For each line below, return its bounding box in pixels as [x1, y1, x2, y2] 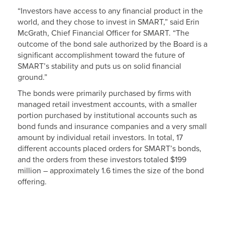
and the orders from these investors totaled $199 [18, 155, 186, 165]
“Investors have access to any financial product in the [18, 6, 203, 16]
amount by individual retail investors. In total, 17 [18, 133, 183, 143]
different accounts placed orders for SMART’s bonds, [18, 144, 201, 154]
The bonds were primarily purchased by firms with [18, 88, 191, 98]
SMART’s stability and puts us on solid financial [18, 61, 181, 71]
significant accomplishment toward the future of [18, 50, 185, 60]
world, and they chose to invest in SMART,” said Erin [18, 17, 199, 27]
